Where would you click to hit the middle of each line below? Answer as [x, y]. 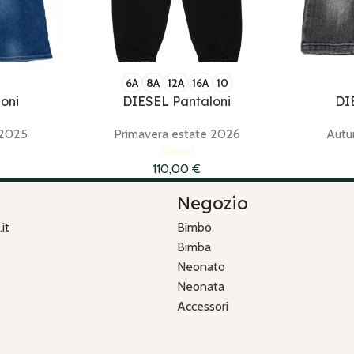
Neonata [201, 287]
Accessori [203, 307]
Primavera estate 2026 [177, 134]
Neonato [201, 267]
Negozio [213, 203]
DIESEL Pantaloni [177, 102]
